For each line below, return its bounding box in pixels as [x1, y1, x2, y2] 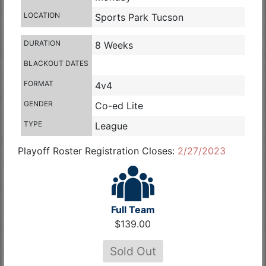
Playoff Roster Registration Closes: [17, 145, 178, 157]
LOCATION [23, 11, 60, 20]
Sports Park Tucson [94, 11, 183, 24]
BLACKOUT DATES [23, 59, 88, 68]
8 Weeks [94, 39, 133, 52]
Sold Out [109, 244, 156, 259]
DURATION [23, 39, 61, 48]
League [94, 120, 128, 132]
